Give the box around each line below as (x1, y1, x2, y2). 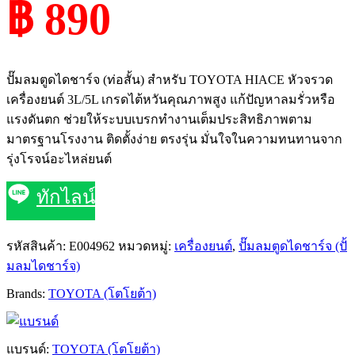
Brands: (6, 287, 48, 301)
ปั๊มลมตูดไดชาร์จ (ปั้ (239, 239, 347, 254)
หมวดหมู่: (118, 239, 174, 254)
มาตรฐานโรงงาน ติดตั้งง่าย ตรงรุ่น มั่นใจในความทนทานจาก (6, 132, 342, 147)
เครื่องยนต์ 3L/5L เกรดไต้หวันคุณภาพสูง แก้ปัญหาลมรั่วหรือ (6, 93, 335, 107)
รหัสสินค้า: (6, 239, 69, 254)
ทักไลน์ (36, 187, 95, 208)
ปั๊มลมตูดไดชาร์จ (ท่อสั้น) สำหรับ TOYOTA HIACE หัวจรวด (6, 73, 333, 87)
